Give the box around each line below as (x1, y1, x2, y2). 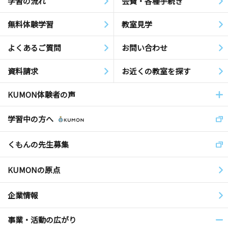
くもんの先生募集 (8, 139, 69, 150)
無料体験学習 (8, 19, 53, 30)
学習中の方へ (8, 113, 53, 124)
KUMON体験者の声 (8, 89, 75, 100)
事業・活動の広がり (8, 214, 76, 225)
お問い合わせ (122, 42, 167, 53)
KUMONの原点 (8, 164, 60, 175)
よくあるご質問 (8, 42, 61, 53)
